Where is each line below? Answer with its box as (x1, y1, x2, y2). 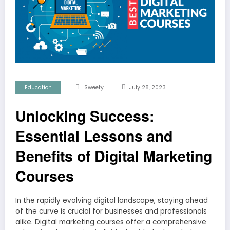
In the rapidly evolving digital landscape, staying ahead (15, 195, 208, 205)
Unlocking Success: (15, 105, 154, 126)
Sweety (84, 83, 104, 91)
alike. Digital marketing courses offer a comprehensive (15, 217, 206, 227)
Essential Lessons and (15, 125, 172, 146)
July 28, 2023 (129, 83, 166, 91)
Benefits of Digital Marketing (15, 145, 212, 166)
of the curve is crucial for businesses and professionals (15, 206, 207, 216)
